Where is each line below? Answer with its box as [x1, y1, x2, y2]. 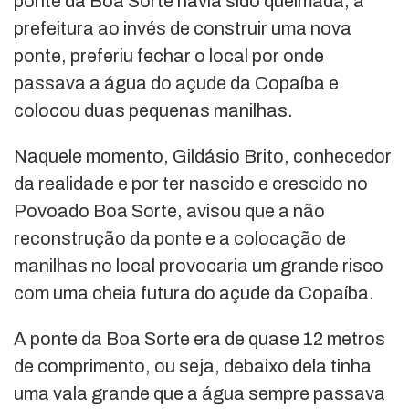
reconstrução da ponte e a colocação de [14, 228, 346, 249]
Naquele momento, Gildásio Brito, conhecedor [14, 146, 392, 167]
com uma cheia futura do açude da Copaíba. [14, 283, 374, 304]
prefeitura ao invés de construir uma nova [14, 18, 351, 39]
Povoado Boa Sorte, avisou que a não [14, 201, 325, 222]
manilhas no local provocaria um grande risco [14, 256, 383, 277]
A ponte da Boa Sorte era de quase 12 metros [14, 329, 385, 350]
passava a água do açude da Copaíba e [14, 73, 339, 94]
